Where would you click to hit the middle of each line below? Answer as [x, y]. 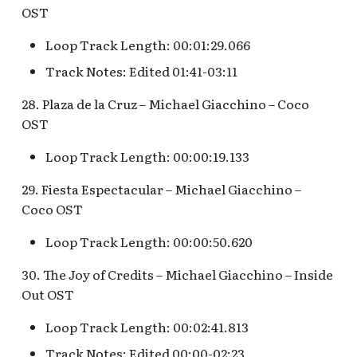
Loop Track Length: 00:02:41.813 [147, 327]
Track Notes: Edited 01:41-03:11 [142, 71]
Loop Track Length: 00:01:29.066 [148, 45]
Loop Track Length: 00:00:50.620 [149, 241]
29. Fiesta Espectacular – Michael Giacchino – [162, 189]
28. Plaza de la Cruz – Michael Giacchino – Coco [166, 104]
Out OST [48, 294]
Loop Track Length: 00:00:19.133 [148, 156]
